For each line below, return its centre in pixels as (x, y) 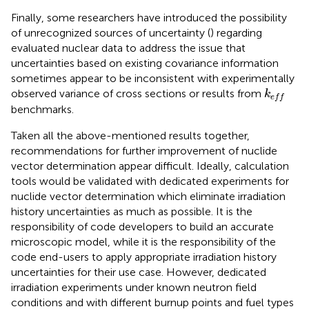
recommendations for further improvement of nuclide (144, 151)
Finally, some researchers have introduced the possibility (149, 17)
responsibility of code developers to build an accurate (142, 227)
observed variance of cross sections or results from (138, 93)
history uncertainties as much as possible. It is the (132, 212)
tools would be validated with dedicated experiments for (150, 181)
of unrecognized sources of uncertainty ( (111, 32)
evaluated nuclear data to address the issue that (128, 48)
